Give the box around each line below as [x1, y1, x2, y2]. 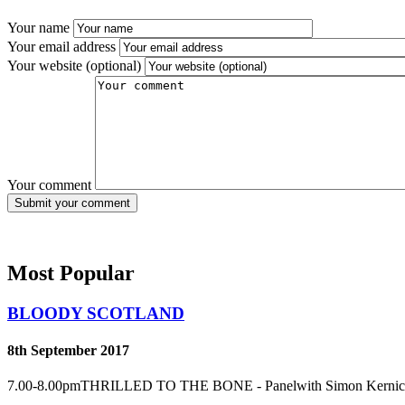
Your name [7, 19, 70, 35]
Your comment [7, 176, 91, 193]
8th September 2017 [7, 342, 129, 358]
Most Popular [7, 260, 135, 285]
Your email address [7, 38, 116, 54]
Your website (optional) [7, 57, 141, 73]
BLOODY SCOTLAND [7, 303, 184, 323]
